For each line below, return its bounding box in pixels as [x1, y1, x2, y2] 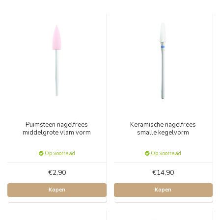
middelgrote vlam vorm [23, 128, 91, 137]
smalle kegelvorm [137, 128, 190, 137]
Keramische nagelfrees [130, 120, 196, 129]
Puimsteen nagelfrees [26, 120, 88, 129]
